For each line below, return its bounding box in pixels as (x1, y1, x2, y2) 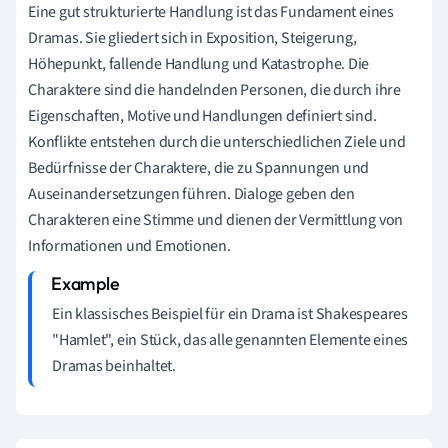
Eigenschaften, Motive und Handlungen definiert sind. (28, 104, 377, 127)
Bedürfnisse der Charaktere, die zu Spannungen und (28, 156, 370, 179)
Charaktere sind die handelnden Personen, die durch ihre (28, 78, 401, 101)
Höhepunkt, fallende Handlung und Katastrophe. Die (28, 52, 370, 75)
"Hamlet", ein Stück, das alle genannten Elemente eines (52, 328, 409, 351)
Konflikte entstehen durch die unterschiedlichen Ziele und (28, 130, 406, 153)
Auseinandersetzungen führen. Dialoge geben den (28, 182, 355, 205)
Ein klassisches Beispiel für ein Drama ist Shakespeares (52, 302, 408, 325)
